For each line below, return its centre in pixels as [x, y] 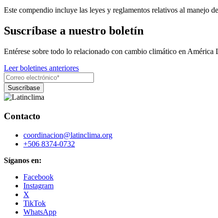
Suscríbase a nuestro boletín [74, 31]
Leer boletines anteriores [41, 68]
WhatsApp [40, 212]
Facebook [38, 177]
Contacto [22, 116]
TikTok [35, 203]
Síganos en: [23, 160]
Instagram [38, 185]
